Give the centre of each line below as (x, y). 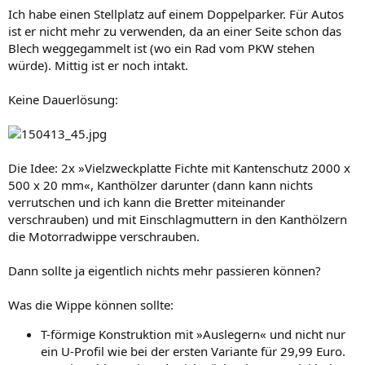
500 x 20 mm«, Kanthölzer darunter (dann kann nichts (161, 185)
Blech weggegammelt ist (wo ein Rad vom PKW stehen (161, 48)
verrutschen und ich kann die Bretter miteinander (147, 202)
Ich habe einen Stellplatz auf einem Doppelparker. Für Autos (176, 14)
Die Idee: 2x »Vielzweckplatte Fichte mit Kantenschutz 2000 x (179, 168)
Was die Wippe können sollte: (91, 305)
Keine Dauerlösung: (63, 99)
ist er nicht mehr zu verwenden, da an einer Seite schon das (175, 31)
